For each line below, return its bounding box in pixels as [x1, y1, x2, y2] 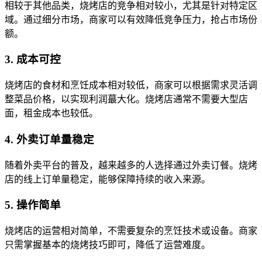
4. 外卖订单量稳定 [5, 133, 94, 146]
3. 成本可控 [5, 53, 61, 66]
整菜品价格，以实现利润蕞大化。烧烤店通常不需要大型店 [5, 94, 248, 105]
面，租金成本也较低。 [5, 108, 98, 119]
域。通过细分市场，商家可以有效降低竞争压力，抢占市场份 [5, 14, 257, 25]
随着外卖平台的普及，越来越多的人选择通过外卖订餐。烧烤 [5, 160, 257, 170]
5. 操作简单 [5, 199, 61, 212]
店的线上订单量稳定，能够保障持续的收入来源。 [5, 174, 211, 184]
